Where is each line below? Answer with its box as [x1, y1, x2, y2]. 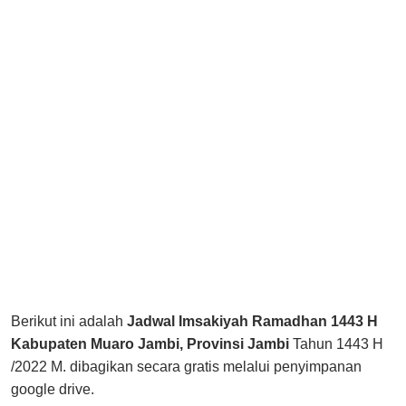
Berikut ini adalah [11, 313, 127, 329]
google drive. [11, 381, 94, 397]
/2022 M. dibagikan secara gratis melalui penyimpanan [11, 358, 362, 374]
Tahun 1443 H [289, 335, 383, 352]
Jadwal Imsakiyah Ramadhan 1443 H [127, 313, 378, 329]
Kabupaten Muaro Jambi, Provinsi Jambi [11, 335, 289, 352]
